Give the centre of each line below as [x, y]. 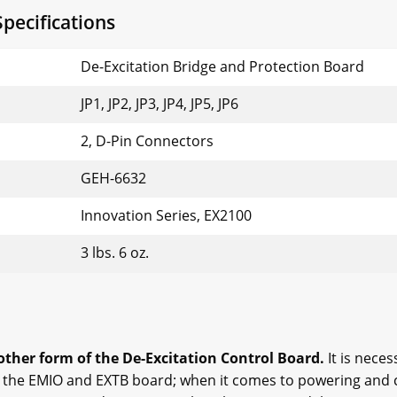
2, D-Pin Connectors [147, 141]
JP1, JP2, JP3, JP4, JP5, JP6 [160, 104]
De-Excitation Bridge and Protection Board [222, 67]
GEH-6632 [113, 179]
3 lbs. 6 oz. [115, 253]
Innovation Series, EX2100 [166, 216]
